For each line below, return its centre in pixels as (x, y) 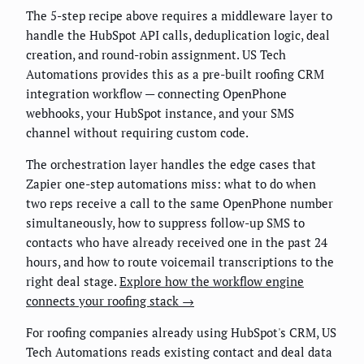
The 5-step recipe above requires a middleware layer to (179, 15)
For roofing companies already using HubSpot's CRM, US (181, 332)
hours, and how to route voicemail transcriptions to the (180, 261)
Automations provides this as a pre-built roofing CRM (175, 74)
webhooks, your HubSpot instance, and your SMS (160, 113)
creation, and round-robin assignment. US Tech (156, 54)
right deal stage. (73, 281)
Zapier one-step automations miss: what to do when (171, 183)
